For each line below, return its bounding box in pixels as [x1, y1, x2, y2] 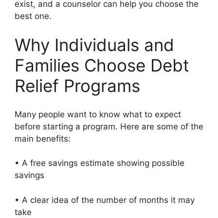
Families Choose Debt [15, 55, 189, 76]
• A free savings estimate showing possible [15, 158, 184, 168]
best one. [15, 11, 52, 21]
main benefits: [15, 133, 71, 144]
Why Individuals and [15, 35, 174, 55]
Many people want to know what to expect [15, 109, 181, 119]
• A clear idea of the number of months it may [15, 195, 195, 205]
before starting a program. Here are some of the [15, 121, 203, 131]
